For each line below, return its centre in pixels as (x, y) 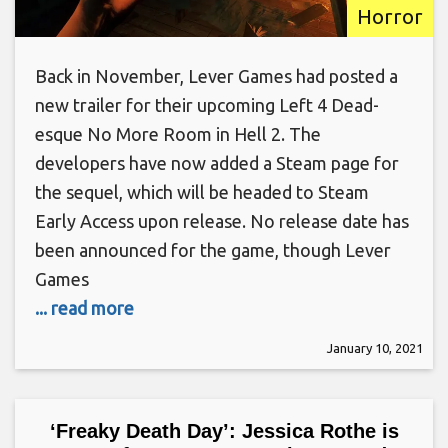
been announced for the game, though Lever (213, 249)
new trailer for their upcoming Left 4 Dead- (207, 104)
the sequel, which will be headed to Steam (202, 191)
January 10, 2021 (375, 347)
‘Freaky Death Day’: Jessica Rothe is (224, 430)
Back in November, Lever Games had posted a (216, 75)
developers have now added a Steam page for (217, 162)
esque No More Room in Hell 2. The (178, 133)
